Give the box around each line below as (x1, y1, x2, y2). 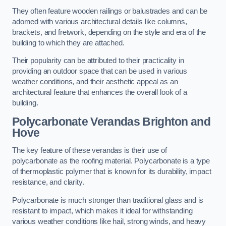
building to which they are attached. (12, 38, 125, 47)
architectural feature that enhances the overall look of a (12, 88, 187, 97)
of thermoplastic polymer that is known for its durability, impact (12, 167, 211, 176)
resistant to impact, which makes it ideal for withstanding (12, 206, 193, 215)
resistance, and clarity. (12, 178, 84, 187)
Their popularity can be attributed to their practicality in (12, 56, 184, 65)
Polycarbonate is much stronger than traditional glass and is (12, 196, 204, 204)
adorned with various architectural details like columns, (12, 17, 187, 26)
